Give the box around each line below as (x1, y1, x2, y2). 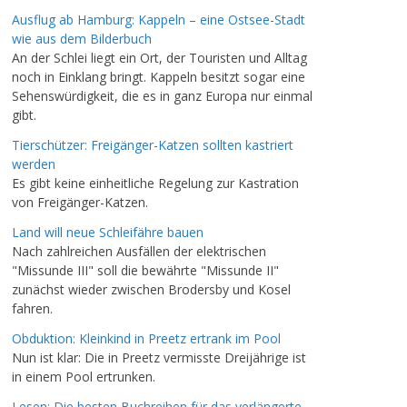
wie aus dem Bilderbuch (12, 30, 152, 47)
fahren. (12, 300, 53, 317)
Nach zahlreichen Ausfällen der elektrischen (12, 243, 266, 260)
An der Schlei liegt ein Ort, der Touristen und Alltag (12, 49, 307, 66)
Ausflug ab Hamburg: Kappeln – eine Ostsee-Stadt (12, 11, 305, 28)
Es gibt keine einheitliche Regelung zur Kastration (12, 174, 299, 192)
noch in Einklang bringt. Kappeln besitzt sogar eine (12, 68, 305, 85)
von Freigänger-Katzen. (12, 194, 148, 211)
